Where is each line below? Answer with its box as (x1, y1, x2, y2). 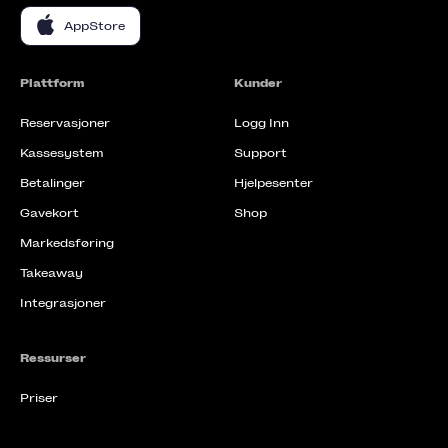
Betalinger (20, 176, 85, 191)
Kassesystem (20, 146, 103, 161)
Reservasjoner (20, 116, 110, 131)
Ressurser (20, 351, 86, 366)
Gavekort (20, 206, 79, 221)
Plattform (20, 76, 84, 91)
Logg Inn (234, 116, 289, 131)
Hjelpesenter (234, 176, 313, 191)
